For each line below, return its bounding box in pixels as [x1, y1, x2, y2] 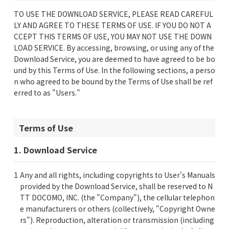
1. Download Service [14, 144, 97, 156]
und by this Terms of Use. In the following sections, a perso [14, 65, 215, 75]
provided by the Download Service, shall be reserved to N [19, 181, 213, 191]
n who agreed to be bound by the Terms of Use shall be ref [14, 76, 213, 86]
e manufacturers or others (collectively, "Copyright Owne [19, 203, 215, 214]
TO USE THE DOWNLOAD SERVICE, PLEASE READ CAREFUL [14, 9, 213, 19]
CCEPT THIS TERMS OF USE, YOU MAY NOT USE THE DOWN [14, 31, 212, 41]
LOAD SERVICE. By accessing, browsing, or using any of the [14, 42, 214, 53]
